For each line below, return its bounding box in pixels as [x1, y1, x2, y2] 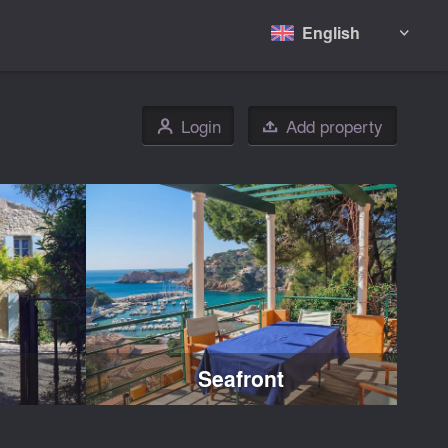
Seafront [198, 363, 285, 395]
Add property [285, 113, 383, 139]
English [302, 20, 361, 44]
